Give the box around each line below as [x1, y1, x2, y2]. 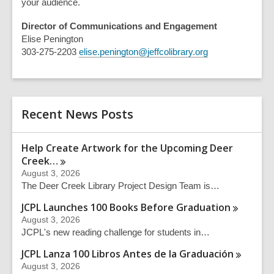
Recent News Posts [21, 106, 133, 122]
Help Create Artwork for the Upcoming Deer [21, 141, 233, 155]
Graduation [176, 201, 231, 214]
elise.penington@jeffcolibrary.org [79, 46, 208, 57]
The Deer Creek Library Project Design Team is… [21, 180, 220, 191]
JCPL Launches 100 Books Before [21, 201, 176, 214]
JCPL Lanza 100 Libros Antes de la [21, 247, 179, 261]
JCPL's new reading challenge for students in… [21, 227, 210, 237]
